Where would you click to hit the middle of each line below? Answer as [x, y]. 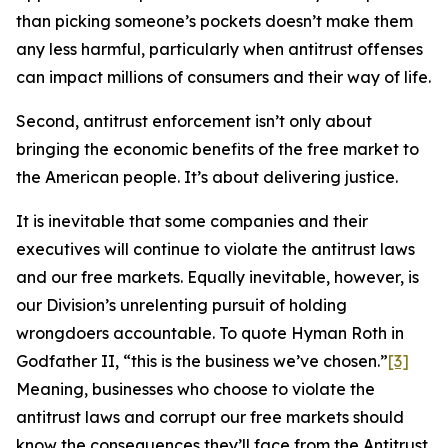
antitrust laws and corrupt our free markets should [210, 417]
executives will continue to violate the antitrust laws [215, 249]
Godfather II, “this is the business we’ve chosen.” [202, 361]
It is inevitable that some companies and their [192, 221]
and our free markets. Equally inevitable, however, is [217, 277]
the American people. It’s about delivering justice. [207, 177]
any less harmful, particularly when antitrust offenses [219, 49]
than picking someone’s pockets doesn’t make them [214, 21]
